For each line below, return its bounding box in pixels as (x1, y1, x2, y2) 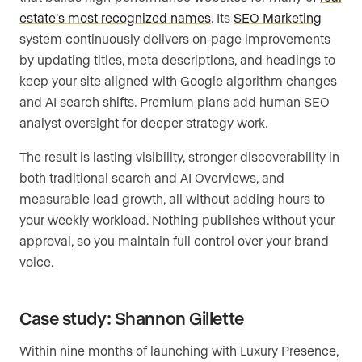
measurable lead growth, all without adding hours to (19, 191, 325, 207)
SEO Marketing (234, 10, 322, 26)
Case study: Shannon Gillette (19, 307, 244, 329)
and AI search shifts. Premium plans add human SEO (19, 94, 330, 110)
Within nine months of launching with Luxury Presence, (19, 343, 339, 359)
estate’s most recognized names (19, 10, 211, 26)
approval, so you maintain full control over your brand (19, 233, 329, 249)
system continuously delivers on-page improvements (19, 31, 330, 47)
